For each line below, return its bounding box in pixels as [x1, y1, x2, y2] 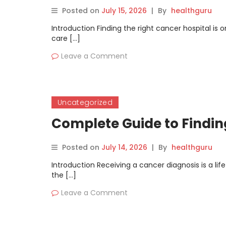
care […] [51, 33, 80, 43]
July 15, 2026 [101, 6, 147, 16]
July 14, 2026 [101, 142, 147, 152]
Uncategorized [58, 97, 112, 107]
